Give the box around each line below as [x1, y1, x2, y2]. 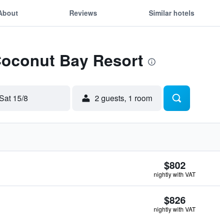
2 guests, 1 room [95, 92, 152, 104]
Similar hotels [148, 7, 194, 18]
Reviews [69, 7, 98, 18]
